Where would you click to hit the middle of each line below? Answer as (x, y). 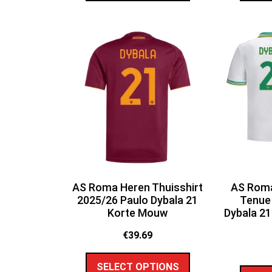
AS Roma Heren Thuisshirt (138, 187)
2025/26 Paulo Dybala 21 (138, 200)
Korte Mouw (138, 212)
